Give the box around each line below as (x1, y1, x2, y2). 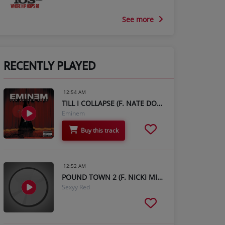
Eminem (62, 109, 85, 118)
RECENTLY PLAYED (4, 56, 95, 77)
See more (122, 15, 156, 25)
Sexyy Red (62, 183, 90, 192)
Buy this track (81, 126, 119, 135)
